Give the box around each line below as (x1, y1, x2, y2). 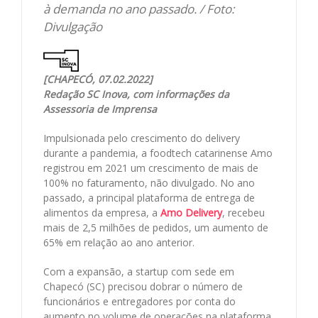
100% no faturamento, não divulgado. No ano (43, 176, 255, 190)
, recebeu (222, 206, 265, 220)
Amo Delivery (160, 206, 222, 220)
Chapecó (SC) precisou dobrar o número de (43, 280, 243, 294)
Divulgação (43, 18, 102, 35)
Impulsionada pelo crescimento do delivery (43, 131, 240, 146)
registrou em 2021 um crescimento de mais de (43, 161, 258, 175)
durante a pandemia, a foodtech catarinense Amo (43, 146, 273, 160)
